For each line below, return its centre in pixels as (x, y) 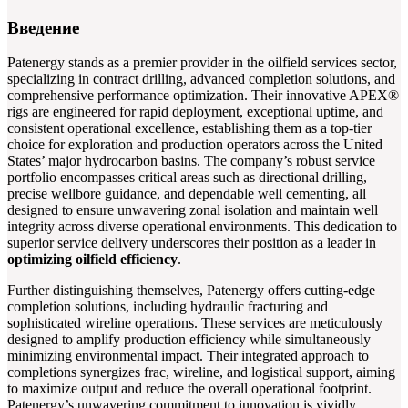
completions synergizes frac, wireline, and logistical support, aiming (201, 372)
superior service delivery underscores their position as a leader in (192, 243)
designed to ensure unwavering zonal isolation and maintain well (193, 210)
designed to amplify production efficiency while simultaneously (189, 340)
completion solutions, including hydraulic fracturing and (168, 307)
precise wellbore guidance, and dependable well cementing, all (187, 194)
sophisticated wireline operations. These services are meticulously (195, 323)
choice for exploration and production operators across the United (195, 145)
